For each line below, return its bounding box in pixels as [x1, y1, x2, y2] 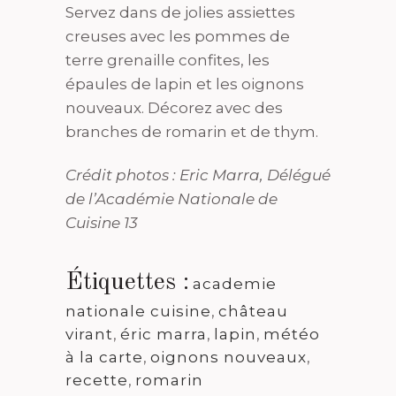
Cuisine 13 [65, 213, 138, 232]
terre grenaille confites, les [65, 50, 270, 69]
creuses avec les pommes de [65, 27, 290, 45]
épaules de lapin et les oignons [65, 74, 304, 93]
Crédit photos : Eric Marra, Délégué [65, 165, 331, 184]
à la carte [65, 347, 143, 366]
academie [193, 274, 277, 293]
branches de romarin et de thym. [65, 122, 318, 141]
